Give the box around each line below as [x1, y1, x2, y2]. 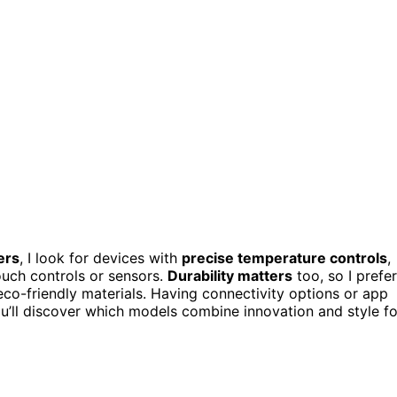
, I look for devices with [19, 248, 182, 267]
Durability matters [167, 266, 292, 284]
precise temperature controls [182, 248, 387, 267]
